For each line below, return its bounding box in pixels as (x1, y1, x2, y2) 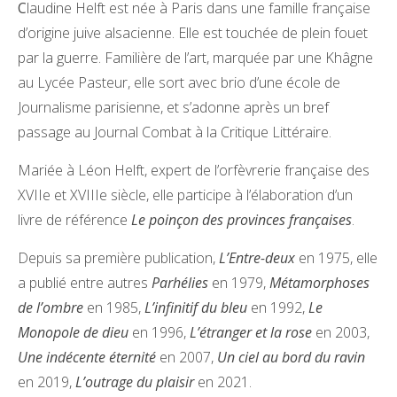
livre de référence (18, 209, 131, 230)
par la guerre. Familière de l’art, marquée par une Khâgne (18, 47, 373, 67)
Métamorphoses (269, 272, 370, 292)
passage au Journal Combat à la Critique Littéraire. (18, 121, 331, 142)
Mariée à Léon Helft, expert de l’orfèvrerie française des (18, 160, 370, 180)
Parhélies (152, 272, 208, 292)
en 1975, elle (295, 247, 378, 268)
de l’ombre (18, 297, 83, 317)
